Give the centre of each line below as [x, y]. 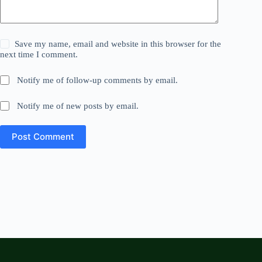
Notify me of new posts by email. [78, 106]
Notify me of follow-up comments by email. [98, 80]
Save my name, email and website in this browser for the [118, 44]
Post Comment [43, 137]
